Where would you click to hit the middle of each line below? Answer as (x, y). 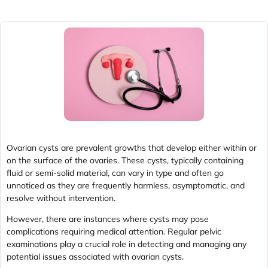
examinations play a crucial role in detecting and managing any (127, 244)
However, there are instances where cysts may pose (108, 219)
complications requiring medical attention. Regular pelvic (114, 231)
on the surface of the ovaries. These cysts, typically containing (125, 160)
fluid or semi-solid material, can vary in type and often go (115, 173)
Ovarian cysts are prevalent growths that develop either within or (132, 147)
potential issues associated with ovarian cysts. (95, 256)
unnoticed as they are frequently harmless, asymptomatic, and (126, 185)
